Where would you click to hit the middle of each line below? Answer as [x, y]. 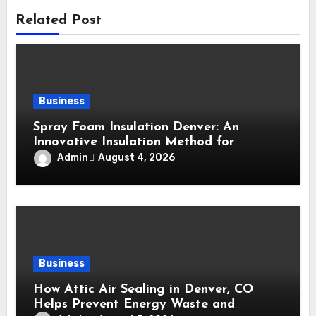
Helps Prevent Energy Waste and [134, 304]
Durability [64, 171]
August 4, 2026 [137, 158]
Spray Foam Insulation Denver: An [136, 127]
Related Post [59, 20]
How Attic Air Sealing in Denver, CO [144, 289]
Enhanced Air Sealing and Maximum [142, 157]
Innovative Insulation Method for [134, 142]
